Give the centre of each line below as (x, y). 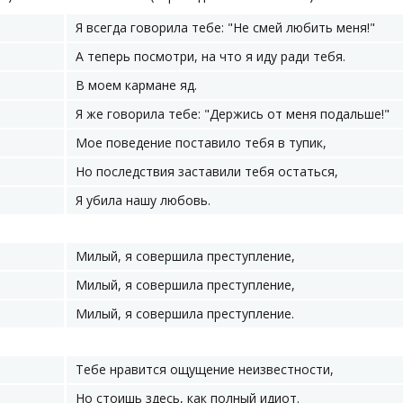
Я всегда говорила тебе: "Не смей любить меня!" (225, 27)
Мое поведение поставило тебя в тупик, (201, 143)
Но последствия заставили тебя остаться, (207, 171)
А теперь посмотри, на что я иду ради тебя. (210, 56)
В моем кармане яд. (136, 85)
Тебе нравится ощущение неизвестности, (205, 369)
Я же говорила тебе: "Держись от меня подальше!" (233, 114)
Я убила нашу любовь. (143, 200)
